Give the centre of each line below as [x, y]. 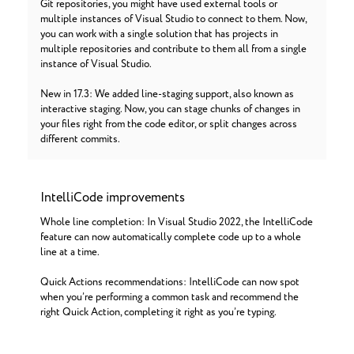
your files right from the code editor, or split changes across [169, 124]
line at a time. [70, 252]
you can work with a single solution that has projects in [159, 34]
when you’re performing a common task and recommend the [169, 298]
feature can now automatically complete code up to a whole [171, 237]
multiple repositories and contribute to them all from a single [173, 49]
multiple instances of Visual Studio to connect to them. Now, [173, 19]
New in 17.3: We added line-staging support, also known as [167, 94]
